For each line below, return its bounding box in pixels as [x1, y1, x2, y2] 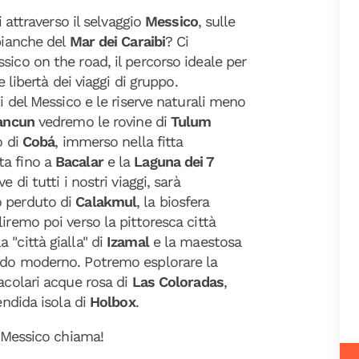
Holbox [90, 293, 135, 310]
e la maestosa [152, 233, 242, 250]
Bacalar [55, 153, 107, 170]
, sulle [197, 13, 236, 30]
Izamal [107, 233, 153, 250]
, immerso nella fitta [54, 133, 184, 150]
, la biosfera [136, 193, 210, 210]
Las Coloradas [131, 273, 224, 290]
